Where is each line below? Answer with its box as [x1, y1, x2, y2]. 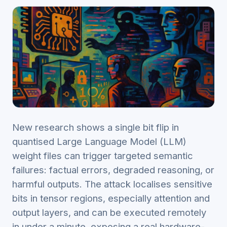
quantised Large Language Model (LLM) [12, 136, 186, 147]
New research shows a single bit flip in [12, 122, 179, 133]
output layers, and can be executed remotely [12, 207, 206, 218]
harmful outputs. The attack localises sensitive [12, 178, 212, 190]
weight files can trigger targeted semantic [12, 150, 193, 161]
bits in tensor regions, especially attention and [12, 193, 210, 204]
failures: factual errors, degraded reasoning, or [12, 164, 214, 175]
